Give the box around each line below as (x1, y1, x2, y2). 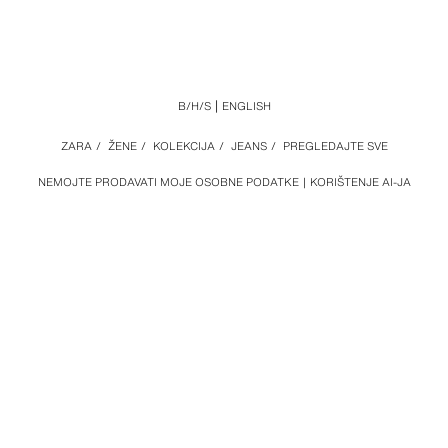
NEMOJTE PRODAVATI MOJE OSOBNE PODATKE (37, 174, 299, 190)
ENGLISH (221, 98, 271, 114)
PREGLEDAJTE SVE (282, 138, 388, 154)
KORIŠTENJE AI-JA (309, 174, 411, 190)
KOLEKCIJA (152, 138, 215, 154)
